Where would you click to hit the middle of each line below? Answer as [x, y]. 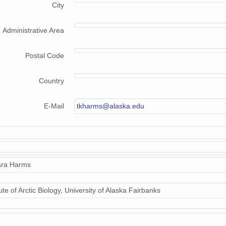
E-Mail [54, 106]
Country [51, 81]
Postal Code [45, 56]
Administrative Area [33, 31]
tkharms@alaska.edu [110, 106]
